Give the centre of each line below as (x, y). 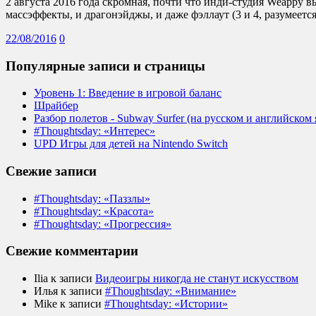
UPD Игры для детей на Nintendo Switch (131, 144)
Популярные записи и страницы (105, 66)
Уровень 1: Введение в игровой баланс (128, 93)
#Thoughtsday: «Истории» (166, 304)
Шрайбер (56, 106)
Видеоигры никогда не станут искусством (197, 279)
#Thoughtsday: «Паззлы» (92, 198)
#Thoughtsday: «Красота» (94, 211)
